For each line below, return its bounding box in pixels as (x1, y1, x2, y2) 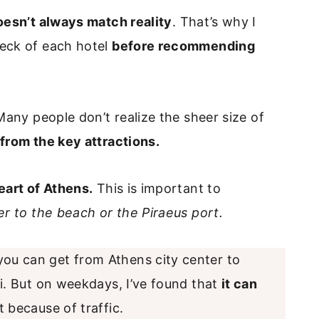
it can (221, 276, 258, 291)
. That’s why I (172, 14, 256, 29)
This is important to (93, 180, 221, 196)
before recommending (112, 38, 256, 53)
